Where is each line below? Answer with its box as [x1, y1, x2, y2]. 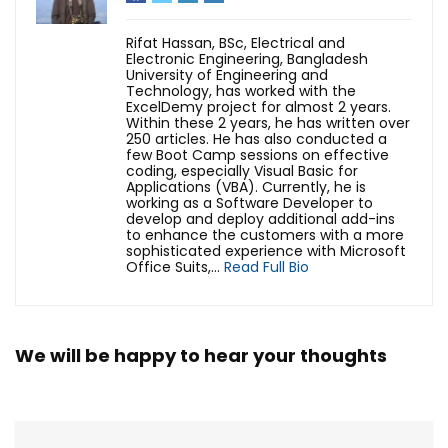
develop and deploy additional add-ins [126, 209, 395, 230]
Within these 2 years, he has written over [126, 113, 410, 134]
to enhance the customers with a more [126, 225, 404, 246]
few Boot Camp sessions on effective [126, 145, 389, 166]
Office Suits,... [126, 257, 224, 278]
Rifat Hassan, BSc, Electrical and [126, 33, 345, 54]
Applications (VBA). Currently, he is [126, 177, 366, 198]
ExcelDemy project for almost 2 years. [126, 97, 391, 118]
